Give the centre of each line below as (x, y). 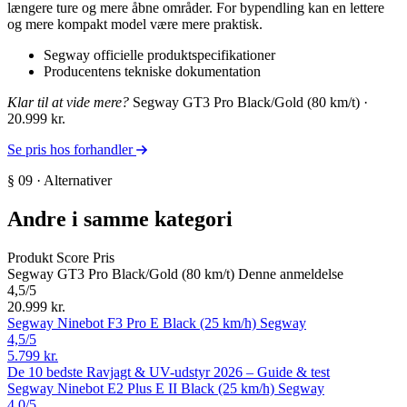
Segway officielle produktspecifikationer (159, 55)
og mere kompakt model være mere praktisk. (135, 25)
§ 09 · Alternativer (60, 181)
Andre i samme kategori (120, 219)
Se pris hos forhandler (72, 150)
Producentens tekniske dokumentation (152, 72)
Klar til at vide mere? (68, 103)
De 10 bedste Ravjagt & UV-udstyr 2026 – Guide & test (169, 372)
